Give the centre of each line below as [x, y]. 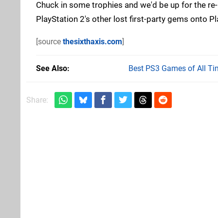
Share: [37, 100]
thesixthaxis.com [92, 41]
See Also [52, 68]
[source [49, 41]
